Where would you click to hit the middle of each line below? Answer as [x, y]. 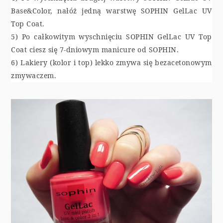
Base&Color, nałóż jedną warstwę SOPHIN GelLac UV [111, 10]
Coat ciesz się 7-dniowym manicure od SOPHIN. [95, 49]
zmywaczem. [34, 75]
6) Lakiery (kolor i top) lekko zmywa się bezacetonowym [111, 62]
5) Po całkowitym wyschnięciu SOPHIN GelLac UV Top [111, 36]
